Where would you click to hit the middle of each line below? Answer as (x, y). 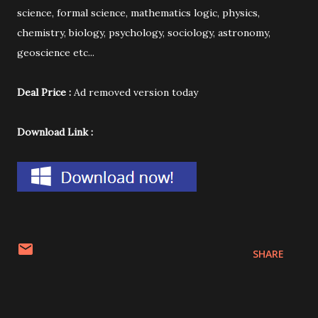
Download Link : (55, 132)
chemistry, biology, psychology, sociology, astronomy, (144, 33)
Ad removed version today (135, 92)
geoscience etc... (56, 53)
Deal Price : (44, 92)
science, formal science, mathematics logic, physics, (138, 13)
